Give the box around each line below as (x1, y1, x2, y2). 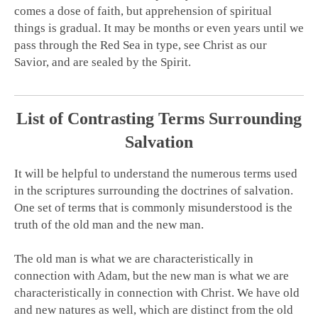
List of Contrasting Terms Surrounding (16, 109, 302, 128)
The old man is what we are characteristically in (14, 252, 253, 266)
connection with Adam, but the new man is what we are (14, 269, 289, 283)
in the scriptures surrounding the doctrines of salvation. (14, 184, 293, 198)
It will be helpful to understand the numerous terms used (14, 167, 297, 181)
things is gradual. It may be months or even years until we (14, 21, 304, 35)
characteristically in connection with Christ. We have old (14, 286, 300, 300)
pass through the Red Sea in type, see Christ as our (14, 38, 267, 53)
